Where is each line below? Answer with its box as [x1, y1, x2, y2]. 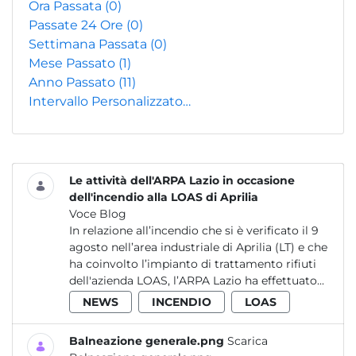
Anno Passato [29, 75, 118, 90]
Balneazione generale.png [69, 334, 224, 348]
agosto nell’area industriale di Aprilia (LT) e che [69, 240, 327, 254]
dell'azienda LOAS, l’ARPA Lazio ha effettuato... [69, 273, 324, 288]
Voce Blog [69, 207, 126, 221]
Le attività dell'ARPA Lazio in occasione [69, 173, 295, 188]
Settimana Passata [29, 37, 150, 52]
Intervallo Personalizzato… [29, 94, 191, 109]
